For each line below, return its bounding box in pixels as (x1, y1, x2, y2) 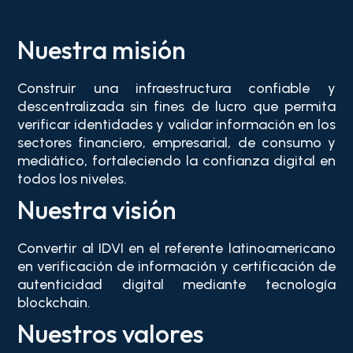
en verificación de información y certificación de (17, 258, 336, 276)
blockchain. (17, 294, 91, 312)
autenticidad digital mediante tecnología (17, 276, 336, 294)
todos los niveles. (17, 170, 128, 188)
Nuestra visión (17, 194, 177, 226)
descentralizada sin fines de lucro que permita (17, 98, 336, 116)
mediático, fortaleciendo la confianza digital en (17, 152, 336, 170)
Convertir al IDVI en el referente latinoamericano (17, 240, 336, 258)
